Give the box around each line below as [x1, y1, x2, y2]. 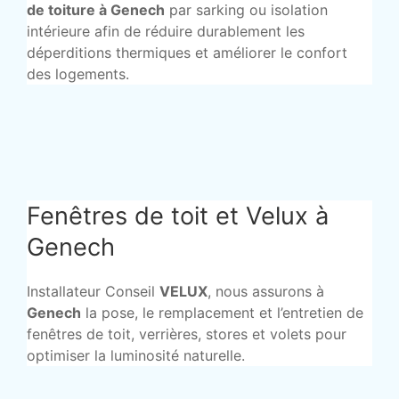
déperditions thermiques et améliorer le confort [27, 44, 347, 62]
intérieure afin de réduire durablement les [27, 22, 305, 41]
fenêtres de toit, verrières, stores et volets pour [27, 325, 346, 344]
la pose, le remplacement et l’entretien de [81, 304, 363, 322]
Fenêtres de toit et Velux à [27, 201, 329, 232]
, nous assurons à [208, 282, 324, 301]
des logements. [27, 65, 129, 84]
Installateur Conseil [27, 282, 159, 301]
